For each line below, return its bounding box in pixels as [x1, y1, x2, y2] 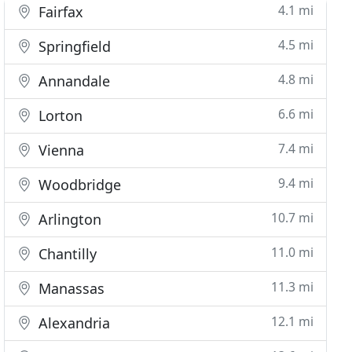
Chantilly [35, 244, 97, 263]
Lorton [35, 106, 83, 125]
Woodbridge [35, 175, 122, 194]
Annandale [35, 71, 111, 90]
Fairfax [35, 2, 84, 21]
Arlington [35, 210, 102, 229]
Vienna [35, 141, 85, 159]
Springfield [35, 37, 112, 56]
